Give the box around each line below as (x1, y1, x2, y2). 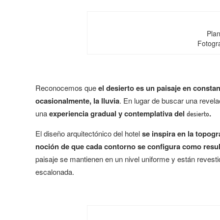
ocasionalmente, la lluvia (35, 95, 119, 106)
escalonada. (35, 166, 76, 177)
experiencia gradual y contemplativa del (49, 108, 187, 119)
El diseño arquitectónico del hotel (35, 128, 142, 138)
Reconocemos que (35, 82, 98, 93)
